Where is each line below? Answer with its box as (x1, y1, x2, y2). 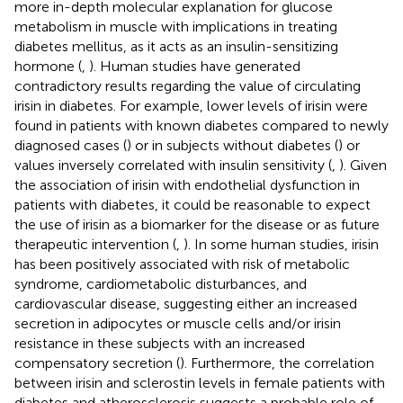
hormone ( (14, 57, 82, 75)
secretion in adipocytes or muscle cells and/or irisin (14, 314, 341, 332)
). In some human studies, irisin (184, 235, 379, 253)
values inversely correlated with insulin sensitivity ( (14, 156, 332, 174)
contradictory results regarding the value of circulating (14, 76, 361, 94)
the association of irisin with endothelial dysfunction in (14, 175, 360, 193)
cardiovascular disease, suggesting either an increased (14, 294, 357, 312)
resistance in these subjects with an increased (14, 334, 305, 352)
